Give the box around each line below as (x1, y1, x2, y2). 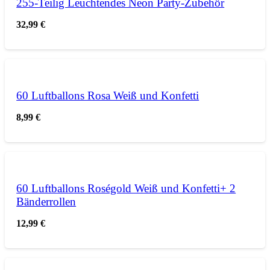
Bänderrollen (16, 195, 77, 209)
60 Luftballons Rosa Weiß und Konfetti (16, 89, 199, 102)
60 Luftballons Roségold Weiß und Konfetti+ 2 (16, 182, 236, 195)
